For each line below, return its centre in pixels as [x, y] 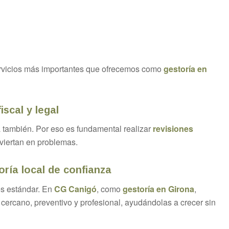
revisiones [173, 129]
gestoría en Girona [158, 189]
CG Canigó [75, 189]
